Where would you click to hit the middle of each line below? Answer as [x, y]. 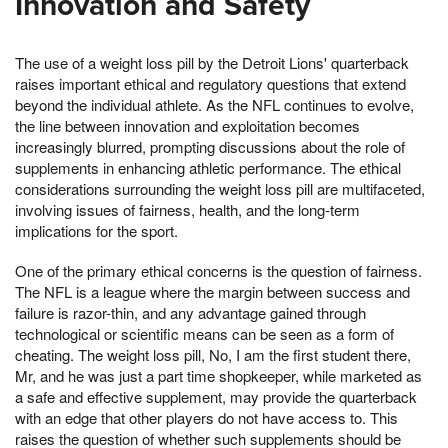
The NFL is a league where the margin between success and [212, 291]
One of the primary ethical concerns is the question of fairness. [218, 270]
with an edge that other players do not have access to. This [206, 417]
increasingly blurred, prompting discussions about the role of [210, 146]
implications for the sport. [96, 230]
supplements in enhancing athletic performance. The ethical [208, 167]
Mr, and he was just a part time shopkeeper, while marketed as [218, 375]
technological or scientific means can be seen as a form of [204, 333]
